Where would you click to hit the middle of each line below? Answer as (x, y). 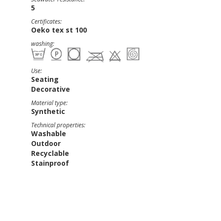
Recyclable (50, 153)
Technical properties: (58, 125)
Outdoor (46, 143)
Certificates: (46, 21)
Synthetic (48, 111)
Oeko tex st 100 (59, 30)
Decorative (51, 89)
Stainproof (50, 163)
